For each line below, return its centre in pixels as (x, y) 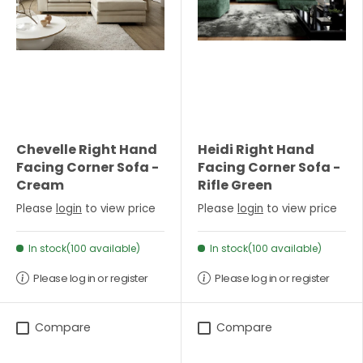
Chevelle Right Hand (87, 149)
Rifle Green (235, 185)
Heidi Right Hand (256, 149)
